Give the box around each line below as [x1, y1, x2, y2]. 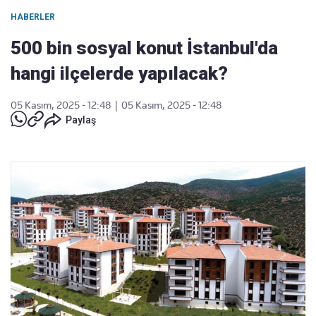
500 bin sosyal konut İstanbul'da [11, 37, 278, 59]
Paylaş [66, 114, 96, 126]
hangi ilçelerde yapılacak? [11, 63, 228, 84]
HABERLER [11, 12, 55, 22]
